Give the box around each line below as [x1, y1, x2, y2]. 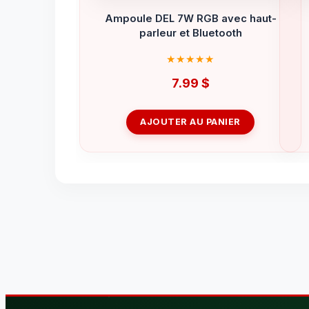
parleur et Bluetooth [139, 26, 242, 39]
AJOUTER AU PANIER [140, 117, 241, 128]
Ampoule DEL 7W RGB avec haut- [104, 12, 277, 25]
